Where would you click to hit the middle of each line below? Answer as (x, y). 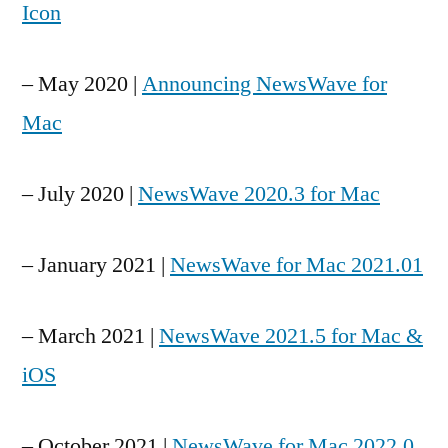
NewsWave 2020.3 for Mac (259, 194)
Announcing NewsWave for (264, 84)
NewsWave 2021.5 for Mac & (291, 336)
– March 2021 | (90, 336)
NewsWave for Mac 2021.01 (296, 265)
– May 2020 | (82, 84)
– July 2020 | (80, 194)
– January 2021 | (96, 265)
